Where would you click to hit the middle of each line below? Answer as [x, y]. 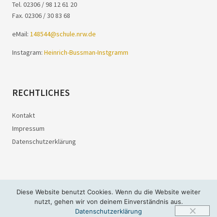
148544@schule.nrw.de [63, 34]
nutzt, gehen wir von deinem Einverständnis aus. [108, 201]
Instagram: [28, 52]
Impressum [28, 128]
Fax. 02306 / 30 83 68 [41, 15]
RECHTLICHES [41, 92]
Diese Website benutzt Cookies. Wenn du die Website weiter [108, 192]
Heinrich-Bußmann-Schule [119, 195]
